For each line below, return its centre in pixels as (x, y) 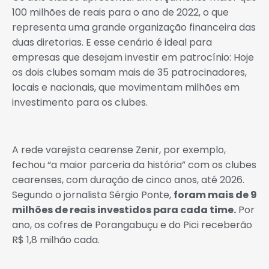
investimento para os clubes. (80, 102)
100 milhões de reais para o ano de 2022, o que (120, 12)
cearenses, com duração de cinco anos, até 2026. (128, 180)
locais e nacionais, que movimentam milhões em (126, 87)
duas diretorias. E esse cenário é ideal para (112, 42)
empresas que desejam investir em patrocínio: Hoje (133, 57)
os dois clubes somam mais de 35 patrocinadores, (129, 72)
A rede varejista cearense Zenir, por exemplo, (119, 150)
